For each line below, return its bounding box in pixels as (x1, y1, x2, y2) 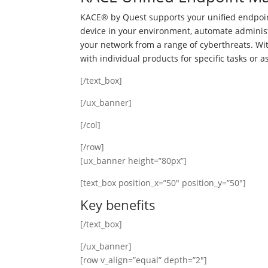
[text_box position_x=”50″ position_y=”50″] (80, 177, 246, 188)
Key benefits (80, 196, 156, 214)
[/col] (80, 119, 101, 130)
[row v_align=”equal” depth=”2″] (80, 254, 208, 266)
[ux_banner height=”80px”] (80, 155, 187, 166)
